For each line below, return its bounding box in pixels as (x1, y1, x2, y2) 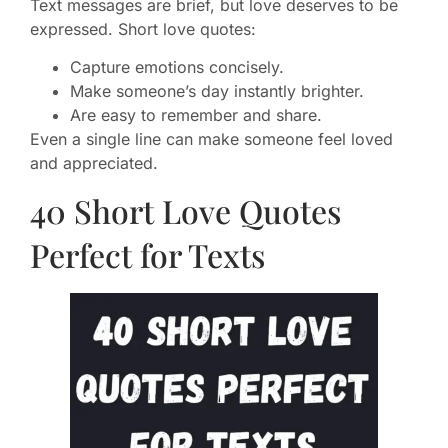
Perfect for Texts (30, 233, 265, 277)
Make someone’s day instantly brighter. (70, 80, 364, 101)
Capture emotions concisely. (70, 56, 284, 77)
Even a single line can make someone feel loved (30, 128, 393, 149)
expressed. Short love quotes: (30, 18, 256, 39)
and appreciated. (30, 152, 158, 173)
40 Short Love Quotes (30, 189, 341, 233)
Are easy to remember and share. (70, 104, 322, 125)
